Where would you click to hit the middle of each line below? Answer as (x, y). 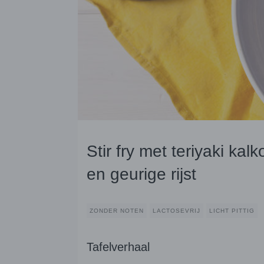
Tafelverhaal (118, 247)
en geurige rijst (141, 174)
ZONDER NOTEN (117, 211)
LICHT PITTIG (232, 211)
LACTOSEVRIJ (176, 211)
